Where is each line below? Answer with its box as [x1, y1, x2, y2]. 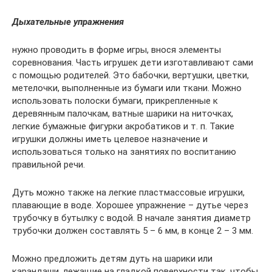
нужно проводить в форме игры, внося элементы [12, 44, 221, 56]
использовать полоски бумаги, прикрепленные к [12, 95, 218, 107]
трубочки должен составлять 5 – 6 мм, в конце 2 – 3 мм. [12, 225, 253, 237]
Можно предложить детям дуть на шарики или [12, 253, 212, 265]
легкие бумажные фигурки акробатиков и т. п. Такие [12, 121, 234, 132]
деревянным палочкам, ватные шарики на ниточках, [12, 108, 233, 120]
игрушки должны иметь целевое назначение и [12, 134, 208, 145]
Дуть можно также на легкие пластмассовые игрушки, [12, 187, 245, 199]
